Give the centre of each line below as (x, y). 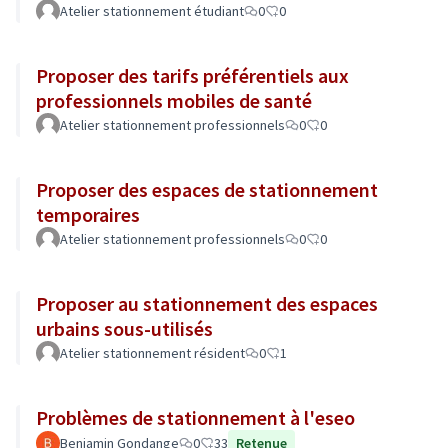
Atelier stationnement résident (152, 353)
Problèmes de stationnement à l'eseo (195, 417)
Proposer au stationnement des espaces (207, 303)
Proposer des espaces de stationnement (207, 189)
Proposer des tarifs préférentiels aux (192, 75)
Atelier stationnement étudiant (152, 11)
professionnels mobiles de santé (174, 100)
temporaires (88, 214)
